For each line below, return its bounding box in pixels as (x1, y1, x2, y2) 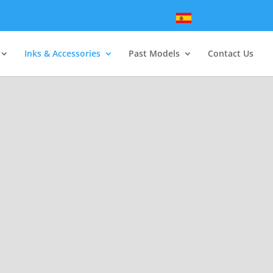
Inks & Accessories (24, 47, 101, 59)
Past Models (129, 47, 180, 59)
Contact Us (208, 47, 253, 59)
